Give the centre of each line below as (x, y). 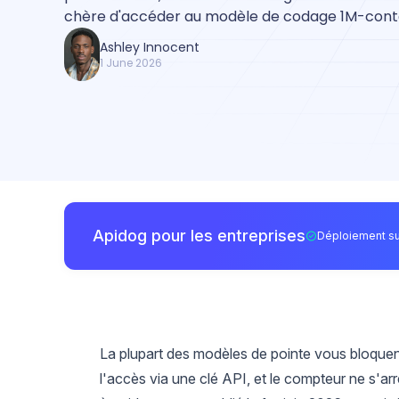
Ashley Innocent (150, 47)
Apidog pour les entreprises (199, 235)
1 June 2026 (131, 63)
